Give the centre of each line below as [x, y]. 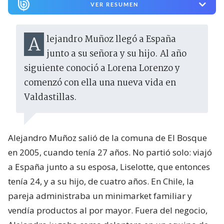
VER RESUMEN [114, 4]
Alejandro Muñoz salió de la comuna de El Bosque [107, 138]
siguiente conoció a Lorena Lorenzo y [102, 69]
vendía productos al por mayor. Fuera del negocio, [108, 210]
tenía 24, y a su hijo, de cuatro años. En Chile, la [101, 181]
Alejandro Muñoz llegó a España [34, 46]
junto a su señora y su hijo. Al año [116, 54]
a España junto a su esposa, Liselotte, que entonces [109, 167]
